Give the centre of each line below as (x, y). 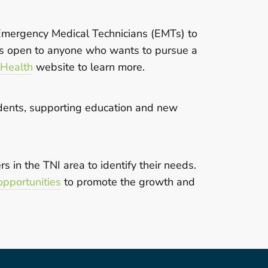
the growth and (158, 182)
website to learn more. (89, 67)
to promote (91, 182)
